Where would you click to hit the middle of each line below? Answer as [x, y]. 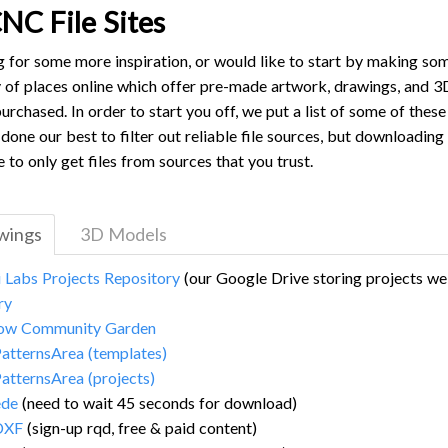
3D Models [123, 233]
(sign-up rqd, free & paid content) [140, 427]
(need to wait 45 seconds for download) [157, 402]
